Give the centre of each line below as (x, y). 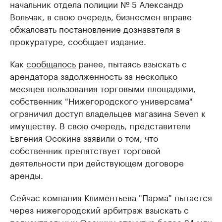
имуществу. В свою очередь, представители (100, 125)
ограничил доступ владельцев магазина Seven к (108, 113)
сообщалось (51, 63)
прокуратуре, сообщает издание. (78, 41)
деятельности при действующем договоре (97, 162)
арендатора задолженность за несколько (94, 76)
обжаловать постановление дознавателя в (95, 28)
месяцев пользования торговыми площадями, (103, 88)
